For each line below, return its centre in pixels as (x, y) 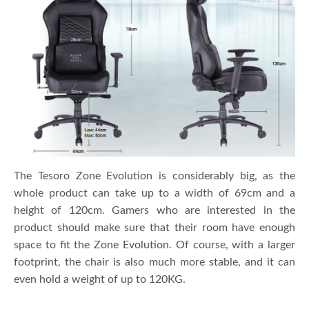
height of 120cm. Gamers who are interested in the (154, 210)
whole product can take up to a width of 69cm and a (154, 193)
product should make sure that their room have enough (154, 227)
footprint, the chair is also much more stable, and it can (154, 262)
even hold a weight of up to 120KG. (100, 279)
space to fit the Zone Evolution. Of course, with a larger (154, 245)
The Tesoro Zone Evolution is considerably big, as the (154, 176)
